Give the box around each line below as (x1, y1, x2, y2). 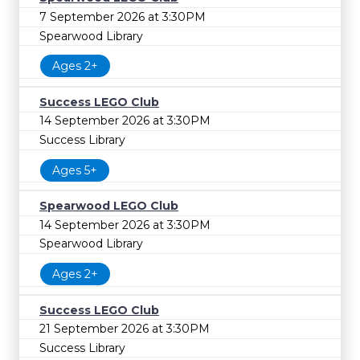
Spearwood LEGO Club (39, 198, 178, 214)
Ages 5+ (52, 162, 97, 178)
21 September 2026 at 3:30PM (39, 321, 210, 337)
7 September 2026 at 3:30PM (39, 9, 206, 24)
